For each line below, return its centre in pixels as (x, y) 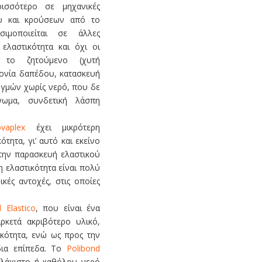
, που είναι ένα (68, 208)
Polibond (83, 248)
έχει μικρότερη (63, 127)
